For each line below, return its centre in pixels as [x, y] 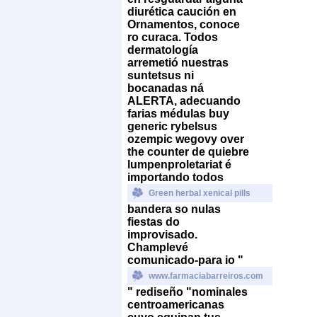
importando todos [175, 177]
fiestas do [154, 221]
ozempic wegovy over [186, 139]
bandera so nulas [174, 209]
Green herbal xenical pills [200, 193]
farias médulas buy [178, 113]
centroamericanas [176, 304]
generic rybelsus [172, 126]
